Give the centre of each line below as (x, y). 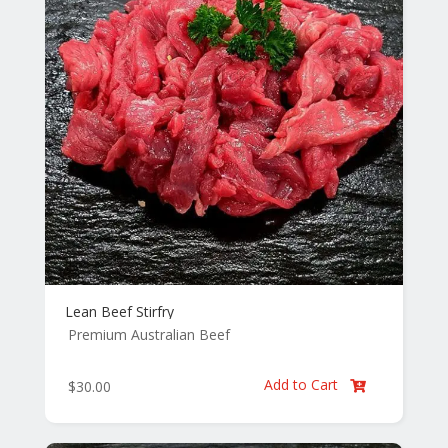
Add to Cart (303, 385)
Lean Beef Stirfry (119, 312)
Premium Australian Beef (148, 335)
